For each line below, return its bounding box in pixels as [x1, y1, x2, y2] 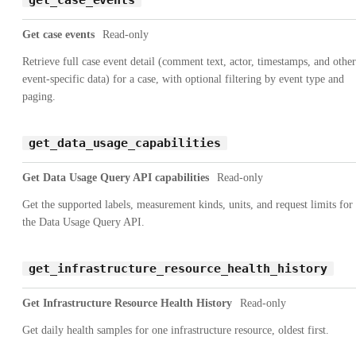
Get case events [22, 28, 95, 41]
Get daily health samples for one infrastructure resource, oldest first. [22, 323, 329, 336]
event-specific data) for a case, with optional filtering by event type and [22, 72, 344, 85]
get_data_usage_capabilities [29, 135, 221, 150]
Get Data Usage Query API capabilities [22, 171, 209, 184]
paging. [22, 90, 56, 103]
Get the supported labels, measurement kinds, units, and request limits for [22, 198, 353, 211]
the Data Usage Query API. [22, 215, 145, 228]
